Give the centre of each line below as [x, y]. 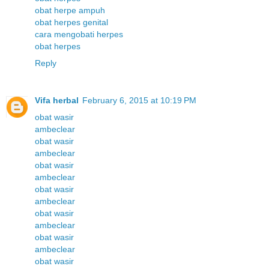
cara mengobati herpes [79, 35]
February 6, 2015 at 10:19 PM [139, 101]
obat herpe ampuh [70, 11]
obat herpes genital [71, 23]
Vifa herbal [57, 101]
